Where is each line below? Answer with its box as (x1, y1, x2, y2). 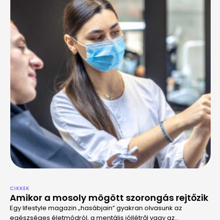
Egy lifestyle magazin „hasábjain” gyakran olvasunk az (10, 203, 182, 213)
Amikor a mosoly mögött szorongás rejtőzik (10, 192, 208, 204)
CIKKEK (10, 185, 29, 192)
